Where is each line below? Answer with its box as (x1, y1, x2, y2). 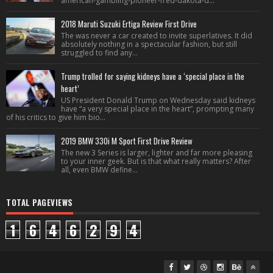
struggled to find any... (61, 48, 138, 58)
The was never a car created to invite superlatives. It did (61, 30, 252, 41)
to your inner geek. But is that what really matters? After (61, 156, 251, 166)
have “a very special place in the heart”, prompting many (61, 104, 254, 114)
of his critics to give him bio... (6, 112, 105, 122)
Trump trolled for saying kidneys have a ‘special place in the (61, 70, 244, 82)
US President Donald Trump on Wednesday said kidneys (61, 95, 255, 105)
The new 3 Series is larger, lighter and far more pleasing (61, 147, 252, 158)
